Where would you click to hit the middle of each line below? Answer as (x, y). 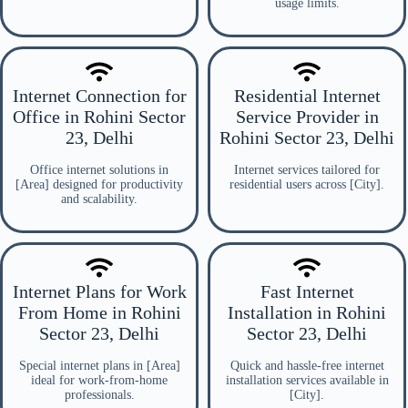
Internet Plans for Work (99, 291)
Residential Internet (307, 96)
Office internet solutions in (99, 170)
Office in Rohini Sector (99, 117)
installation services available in (307, 380)
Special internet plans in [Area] (99, 366)
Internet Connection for (99, 96)
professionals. (99, 395)
